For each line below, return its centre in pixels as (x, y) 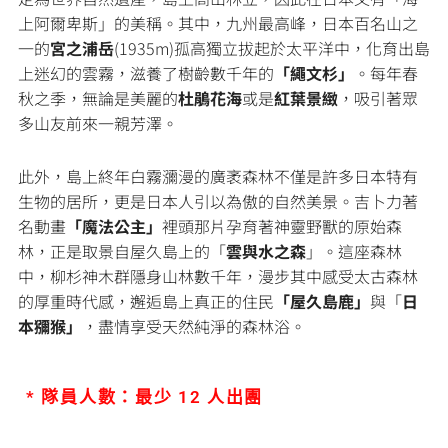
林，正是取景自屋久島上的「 (122, 250)
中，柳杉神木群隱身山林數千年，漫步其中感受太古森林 (218, 275)
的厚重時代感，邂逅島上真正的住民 (146, 300)
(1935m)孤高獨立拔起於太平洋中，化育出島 (272, 47)
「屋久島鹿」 (322, 300)
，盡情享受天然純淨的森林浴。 (194, 325)
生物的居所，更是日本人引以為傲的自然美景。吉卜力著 (218, 200)
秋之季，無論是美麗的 (98, 97)
